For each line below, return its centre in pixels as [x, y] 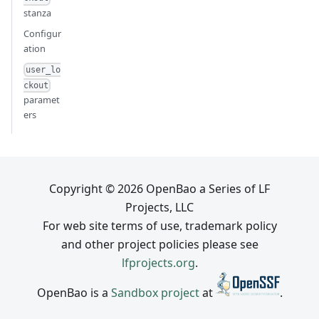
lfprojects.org [158, 262]
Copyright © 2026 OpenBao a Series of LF [159, 188]
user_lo [43, 70]
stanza [37, 12]
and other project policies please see [159, 244]
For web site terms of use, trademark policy [159, 225]
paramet [42, 99]
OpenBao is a [74, 292]
